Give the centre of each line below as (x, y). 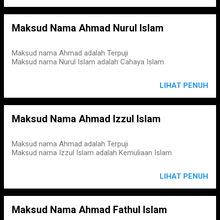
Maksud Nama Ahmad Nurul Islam (88, 28)
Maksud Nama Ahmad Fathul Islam (89, 210)
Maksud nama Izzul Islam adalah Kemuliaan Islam (92, 153)
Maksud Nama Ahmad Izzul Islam (86, 119)
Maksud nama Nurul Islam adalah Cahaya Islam (88, 62)
